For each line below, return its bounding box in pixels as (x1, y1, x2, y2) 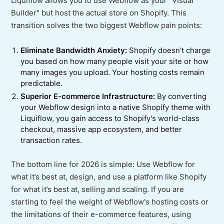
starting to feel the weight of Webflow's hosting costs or (11, 197, 209, 207)
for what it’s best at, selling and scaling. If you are (11, 185, 184, 194)
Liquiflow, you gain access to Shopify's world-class (20, 113, 199, 123)
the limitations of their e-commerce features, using (11, 210, 191, 219)
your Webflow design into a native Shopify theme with (20, 102, 210, 112)
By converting (154, 91, 206, 101)
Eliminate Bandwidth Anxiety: (20, 45, 127, 55)
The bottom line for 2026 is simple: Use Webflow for (11, 160, 195, 169)
